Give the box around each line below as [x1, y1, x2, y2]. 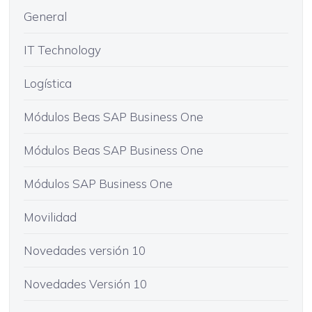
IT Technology [23, 42, 101, 57]
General [23, 8, 67, 24]
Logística [23, 75, 72, 91]
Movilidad [23, 209, 77, 224]
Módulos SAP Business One [23, 175, 173, 191]
